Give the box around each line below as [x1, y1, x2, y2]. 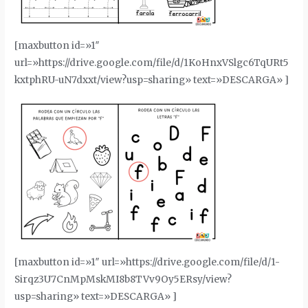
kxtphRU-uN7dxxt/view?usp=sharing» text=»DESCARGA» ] [14, 74, 289, 87]
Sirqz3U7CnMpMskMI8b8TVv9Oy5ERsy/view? [14, 273, 232, 285]
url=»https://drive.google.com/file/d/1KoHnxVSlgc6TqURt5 [14, 57, 289, 69]
